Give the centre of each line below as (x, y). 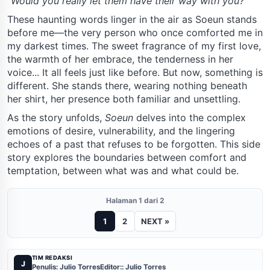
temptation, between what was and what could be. (123, 170)
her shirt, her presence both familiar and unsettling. (124, 99)
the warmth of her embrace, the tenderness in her (120, 59)
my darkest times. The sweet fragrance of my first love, (134, 46)
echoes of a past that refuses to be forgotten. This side (134, 144)
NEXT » (155, 221)
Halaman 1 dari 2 (135, 200)
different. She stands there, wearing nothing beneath (127, 85)
